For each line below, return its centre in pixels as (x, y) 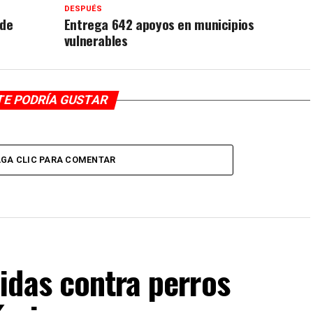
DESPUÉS (83, 9)
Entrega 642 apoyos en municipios (159, 24)
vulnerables (96, 40)
